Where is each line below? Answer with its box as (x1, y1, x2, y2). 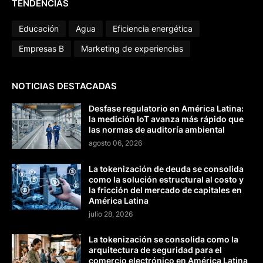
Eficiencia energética (113, 23, 193, 34)
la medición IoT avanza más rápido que (89, 113, 244, 124)
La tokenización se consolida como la (89, 234, 238, 244)
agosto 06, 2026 (89, 138, 142, 147)
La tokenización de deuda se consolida (89, 163, 244, 174)
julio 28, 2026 (89, 209, 133, 218)
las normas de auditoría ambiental (89, 124, 225, 134)
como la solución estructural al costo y (89, 174, 244, 184)
